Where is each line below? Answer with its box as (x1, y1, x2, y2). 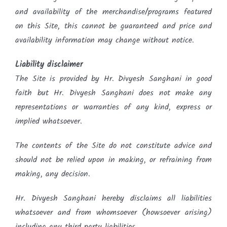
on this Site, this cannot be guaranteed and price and (15, 19, 212, 32)
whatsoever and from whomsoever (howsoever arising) (15, 206, 212, 219)
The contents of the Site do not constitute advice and (15, 139, 212, 152)
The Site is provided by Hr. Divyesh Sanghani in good (15, 72, 212, 85)
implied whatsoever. (15, 115, 82, 128)
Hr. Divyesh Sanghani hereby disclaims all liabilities (15, 192, 212, 205)
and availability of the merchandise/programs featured (15, 5, 212, 18)
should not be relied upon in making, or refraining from (15, 153, 212, 166)
